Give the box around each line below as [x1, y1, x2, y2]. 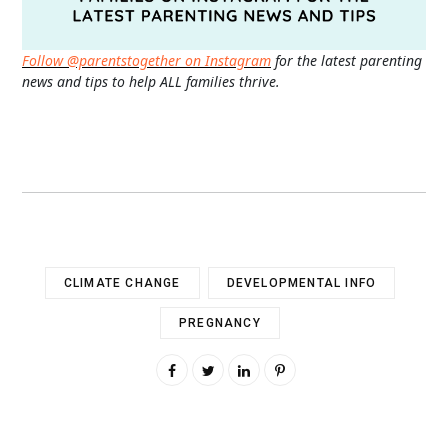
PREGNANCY [179, 315, 261, 330]
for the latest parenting [271, 50, 422, 70]
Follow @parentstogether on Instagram [22, 50, 271, 70]
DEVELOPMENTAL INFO [226, 275, 377, 290]
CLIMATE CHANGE [63, 275, 181, 290]
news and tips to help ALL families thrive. [22, 71, 280, 91]
